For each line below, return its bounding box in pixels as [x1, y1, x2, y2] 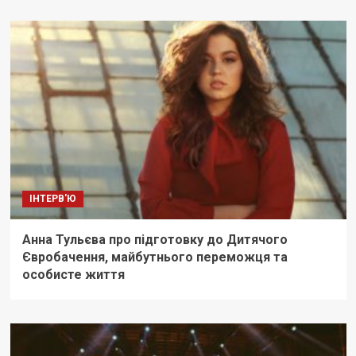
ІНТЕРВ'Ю [29, 193, 76, 205]
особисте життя [21, 267, 125, 283]
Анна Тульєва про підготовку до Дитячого [21, 232, 288, 248]
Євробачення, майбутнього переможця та [21, 250, 288, 265]
